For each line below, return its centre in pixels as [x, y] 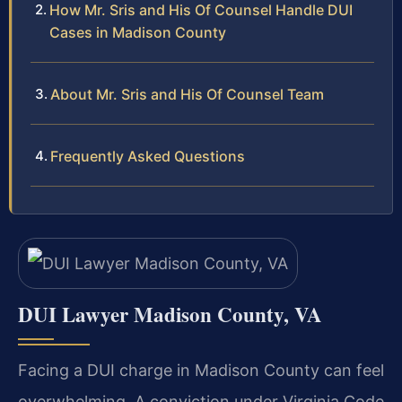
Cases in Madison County [138, 32]
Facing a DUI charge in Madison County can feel [201, 371]
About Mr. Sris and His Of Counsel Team [187, 94]
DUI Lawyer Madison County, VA [170, 315]
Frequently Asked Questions [148, 156]
